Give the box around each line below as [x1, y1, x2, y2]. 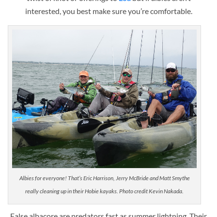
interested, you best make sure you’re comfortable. [25, 6, 192, 16]
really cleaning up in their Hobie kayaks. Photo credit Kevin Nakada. [25, 187, 184, 195]
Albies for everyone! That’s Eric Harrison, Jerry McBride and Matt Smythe [19, 174, 190, 182]
